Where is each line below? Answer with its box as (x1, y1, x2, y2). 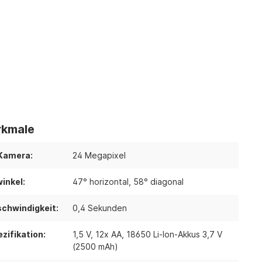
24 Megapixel (72, 150, 126, 160)
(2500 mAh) (72, 242, 118, 251)
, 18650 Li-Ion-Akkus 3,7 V (121, 229, 222, 239)
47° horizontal (72, 177, 129, 187)
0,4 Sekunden (72, 203, 127, 213)
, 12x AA (90, 229, 122, 239)
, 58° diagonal (128, 177, 184, 187)
